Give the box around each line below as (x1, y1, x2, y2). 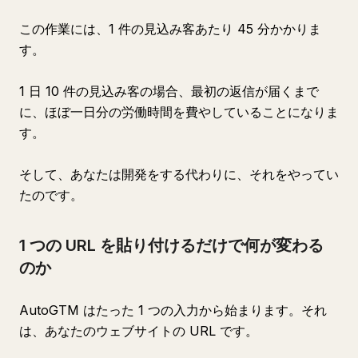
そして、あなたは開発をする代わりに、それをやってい (19, 166, 339, 182)
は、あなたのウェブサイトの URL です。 (19, 323, 258, 339)
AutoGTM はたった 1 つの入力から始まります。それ (19, 302, 327, 318)
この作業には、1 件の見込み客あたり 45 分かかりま (19, 21, 321, 37)
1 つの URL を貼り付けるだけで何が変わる (19, 236, 324, 255)
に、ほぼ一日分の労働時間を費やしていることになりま (19, 104, 339, 120)
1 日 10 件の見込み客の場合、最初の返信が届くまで (19, 83, 319, 99)
